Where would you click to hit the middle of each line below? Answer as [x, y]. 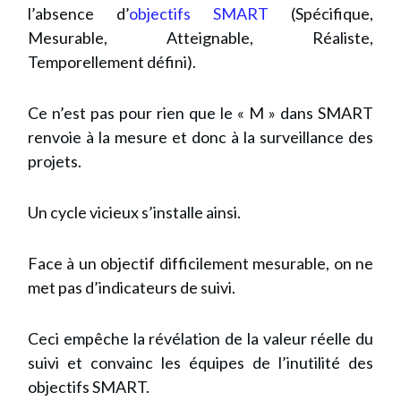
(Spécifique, [321, 14]
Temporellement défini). [112, 62]
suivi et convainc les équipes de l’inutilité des [200, 363]
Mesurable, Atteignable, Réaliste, [200, 38]
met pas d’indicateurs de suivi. [132, 288]
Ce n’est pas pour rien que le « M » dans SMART [200, 113]
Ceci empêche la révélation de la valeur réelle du [200, 339]
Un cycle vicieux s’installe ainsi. [134, 213]
